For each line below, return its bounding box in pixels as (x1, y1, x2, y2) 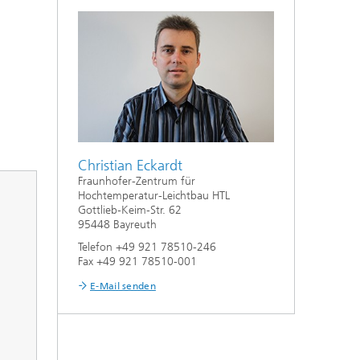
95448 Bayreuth (78, 217, 157, 231)
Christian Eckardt (78, 156, 182, 174)
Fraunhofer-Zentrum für (78, 174, 195, 188)
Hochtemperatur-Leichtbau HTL (78, 188, 230, 202)
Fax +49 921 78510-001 (78, 254, 197, 268)
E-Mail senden (90, 280, 156, 292)
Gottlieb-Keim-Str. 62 (78, 202, 182, 217)
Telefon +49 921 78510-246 (78, 239, 216, 254)
